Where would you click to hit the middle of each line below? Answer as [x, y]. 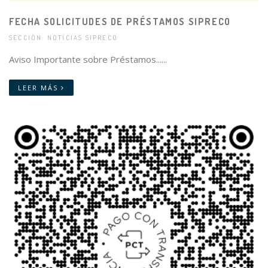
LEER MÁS [39, 88]
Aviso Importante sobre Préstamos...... [88, 60]
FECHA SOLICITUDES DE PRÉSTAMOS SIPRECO [120, 22]
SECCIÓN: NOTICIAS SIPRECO [64, 38]
